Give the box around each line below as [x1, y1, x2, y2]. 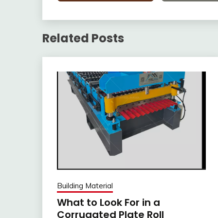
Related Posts [42, 30, 124, 47]
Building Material [57, 181, 113, 191]
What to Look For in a [57, 196, 160, 210]
